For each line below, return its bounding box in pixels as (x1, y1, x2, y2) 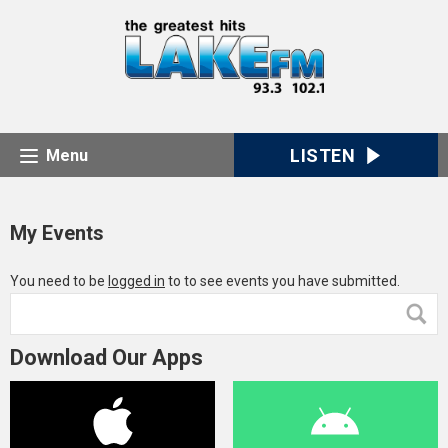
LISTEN (290, 145, 356, 167)
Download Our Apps (10, 345, 203, 371)
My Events (10, 221, 104, 246)
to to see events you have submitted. (165, 273, 400, 290)
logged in (108, 273, 165, 290)
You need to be (10, 273, 108, 290)
